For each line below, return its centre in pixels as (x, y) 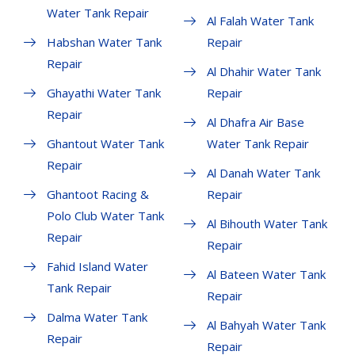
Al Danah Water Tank (263, 173)
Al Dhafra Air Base (255, 122)
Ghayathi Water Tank (104, 93)
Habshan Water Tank (104, 42)
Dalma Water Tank (97, 317)
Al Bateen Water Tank (266, 275)
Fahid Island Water (97, 267)
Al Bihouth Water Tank (267, 224)
